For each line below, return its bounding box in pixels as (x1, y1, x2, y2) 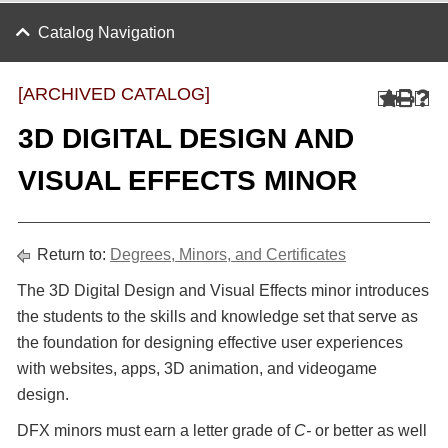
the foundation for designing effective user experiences (17, 334, 403, 351)
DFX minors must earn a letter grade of (17, 422, 294, 439)
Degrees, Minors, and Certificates (110, 246, 346, 263)
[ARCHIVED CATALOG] (18, 84, 210, 104)
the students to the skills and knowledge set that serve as (17, 308, 418, 325)
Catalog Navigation (38, 24, 175, 41)
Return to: (33, 246, 110, 263)
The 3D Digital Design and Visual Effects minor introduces (17, 282, 429, 299)
